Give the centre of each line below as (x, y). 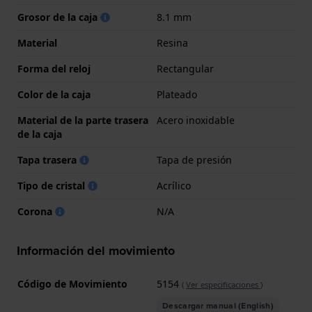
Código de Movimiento (72, 284)
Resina (172, 43)
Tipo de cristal (53, 186)
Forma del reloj (54, 69)
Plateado (177, 95)
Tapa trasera (48, 160)
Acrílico (174, 186)
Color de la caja (54, 95)
